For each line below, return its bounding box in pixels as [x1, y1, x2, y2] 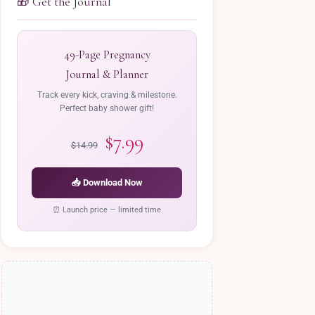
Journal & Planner [65, 67, 148, 82]
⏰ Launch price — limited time [53, 205, 161, 214]
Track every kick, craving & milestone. [37, 90, 177, 100]
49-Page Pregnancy [63, 47, 150, 62]
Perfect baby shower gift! [60, 103, 154, 113]
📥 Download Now [71, 177, 143, 188]
